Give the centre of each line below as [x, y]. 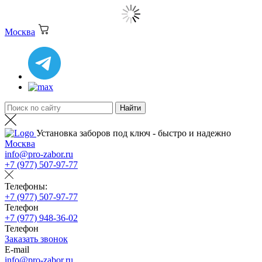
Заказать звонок [36, 239]
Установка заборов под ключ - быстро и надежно [134, 133]
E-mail [17, 249]
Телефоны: [26, 186]
